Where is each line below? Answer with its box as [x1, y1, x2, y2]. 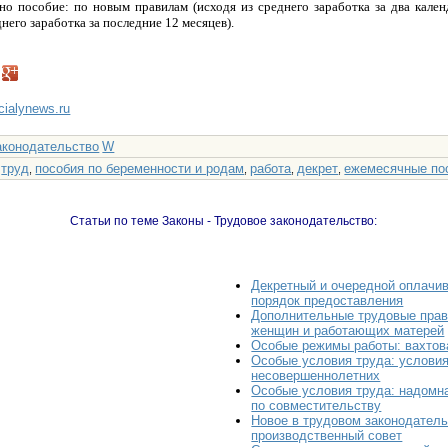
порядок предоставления [251, 293, 404, 309]
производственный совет [251, 428, 403, 444]
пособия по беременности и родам [35, 160, 245, 176]
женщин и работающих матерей [251, 323, 445, 339]
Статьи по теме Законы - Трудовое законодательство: [70, 213, 378, 228]
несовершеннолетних [251, 368, 381, 384]
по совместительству [251, 398, 382, 414]
